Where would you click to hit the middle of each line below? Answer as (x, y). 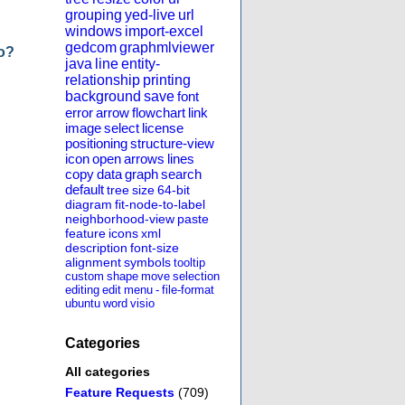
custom (85, 277)
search (181, 174)
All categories (108, 371)
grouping (94, 15)
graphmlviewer (167, 48)
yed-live (150, 15)
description (96, 248)
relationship (103, 80)
